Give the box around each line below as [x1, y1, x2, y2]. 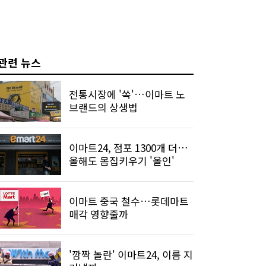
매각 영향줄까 [69, 207, 128, 222]
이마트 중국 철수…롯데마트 [69, 194, 189, 209]
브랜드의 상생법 [69, 100, 138, 115]
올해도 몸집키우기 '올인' [69, 153, 175, 169]
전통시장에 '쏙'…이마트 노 [69, 87, 185, 102]
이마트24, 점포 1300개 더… [69, 140, 188, 156]
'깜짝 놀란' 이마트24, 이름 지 [69, 247, 193, 262]
